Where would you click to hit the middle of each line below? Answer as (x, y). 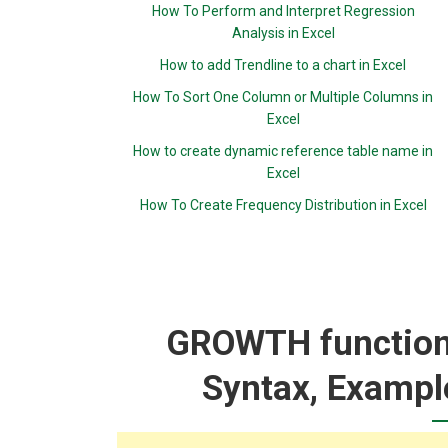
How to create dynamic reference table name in (283, 151)
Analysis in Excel (283, 33)
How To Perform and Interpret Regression (283, 11)
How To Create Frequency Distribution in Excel (283, 205)
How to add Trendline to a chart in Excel (283, 65)
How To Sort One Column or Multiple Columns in (283, 97)
